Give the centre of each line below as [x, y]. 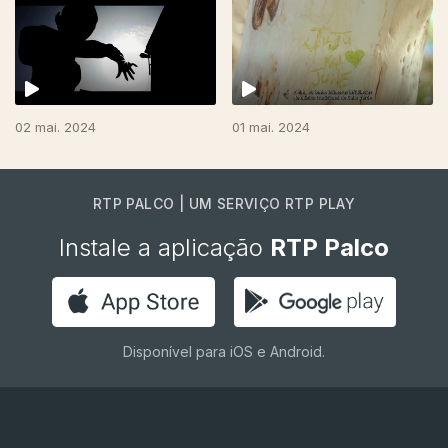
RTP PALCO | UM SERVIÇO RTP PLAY [224, 204]
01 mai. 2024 [271, 127]
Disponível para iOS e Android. [224, 352]
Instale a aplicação [164, 248]
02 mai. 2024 [55, 127]
